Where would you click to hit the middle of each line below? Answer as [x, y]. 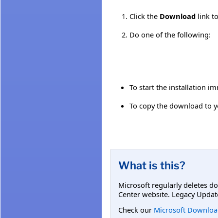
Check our [136, 209]
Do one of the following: [170, 34]
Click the [145, 16]
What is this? [152, 165]
